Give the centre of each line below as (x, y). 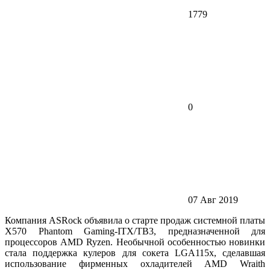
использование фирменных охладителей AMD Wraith (135, 264)
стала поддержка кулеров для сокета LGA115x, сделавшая (135, 253)
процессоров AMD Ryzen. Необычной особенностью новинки (135, 242)
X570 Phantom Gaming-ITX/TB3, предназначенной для (135, 231)
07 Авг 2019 (213, 200)
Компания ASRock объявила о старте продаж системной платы (135, 220)
